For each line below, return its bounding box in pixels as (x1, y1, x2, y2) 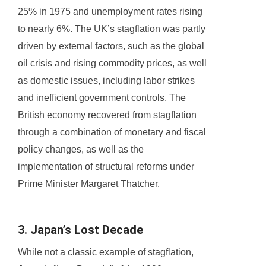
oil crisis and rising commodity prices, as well (18, 58, 207, 69)
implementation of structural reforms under (18, 161, 194, 172)
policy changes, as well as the (18, 144, 144, 155)
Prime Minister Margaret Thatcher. (18, 179, 160, 189)
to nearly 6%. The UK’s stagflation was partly (18, 24, 205, 34)
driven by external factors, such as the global (18, 41, 204, 52)
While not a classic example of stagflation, (18, 247, 194, 258)
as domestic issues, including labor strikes (18, 75, 195, 86)
